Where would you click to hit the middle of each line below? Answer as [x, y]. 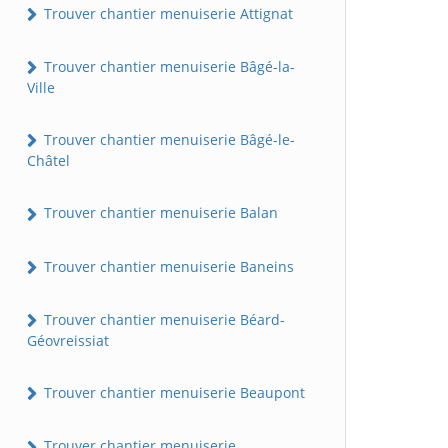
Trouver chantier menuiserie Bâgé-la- [167, 66]
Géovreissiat [68, 341]
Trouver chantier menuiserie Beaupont [172, 393]
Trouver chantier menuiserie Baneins [167, 266]
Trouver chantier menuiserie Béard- [162, 319]
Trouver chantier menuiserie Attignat [166, 13]
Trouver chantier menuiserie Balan [159, 213]
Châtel [48, 161]
